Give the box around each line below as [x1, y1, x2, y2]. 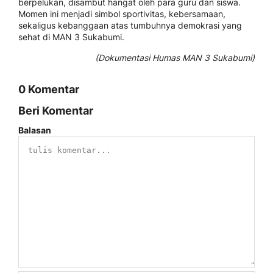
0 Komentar [18, 83, 79, 96]
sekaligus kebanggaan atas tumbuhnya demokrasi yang [18, 20, 242, 31]
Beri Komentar [18, 104, 93, 118]
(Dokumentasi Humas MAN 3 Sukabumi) [95, 52, 255, 63]
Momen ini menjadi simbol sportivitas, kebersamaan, [18, 9, 225, 19]
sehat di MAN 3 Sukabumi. [18, 32, 124, 43]
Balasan [18, 125, 51, 136]
